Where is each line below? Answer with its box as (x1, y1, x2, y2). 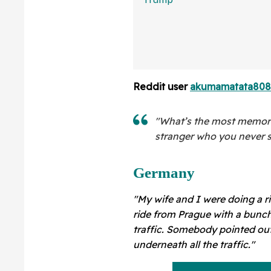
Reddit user (133, 80, 190, 93)
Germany (133, 164, 195, 181)
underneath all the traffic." (133, 238, 255, 250)
